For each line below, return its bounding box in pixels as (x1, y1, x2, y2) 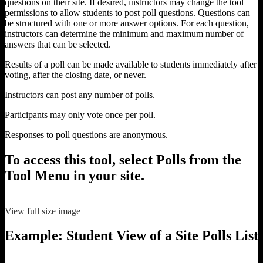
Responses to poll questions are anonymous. (5, 129, 168, 140)
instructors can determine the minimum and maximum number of (5, 28, 244, 39)
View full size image (5, 205, 80, 216)
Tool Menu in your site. (5, 167, 144, 183)
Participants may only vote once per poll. (5, 109, 156, 120)
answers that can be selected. (5, 39, 111, 49)
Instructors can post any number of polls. (5, 89, 155, 100)
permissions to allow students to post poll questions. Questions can (5, 7, 250, 18)
